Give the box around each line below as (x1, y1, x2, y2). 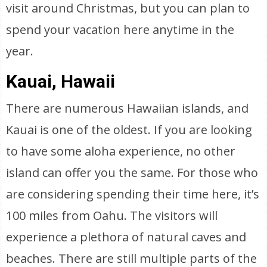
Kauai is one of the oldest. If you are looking (6, 122, 253, 138)
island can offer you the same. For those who (6, 164, 259, 181)
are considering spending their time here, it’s (6, 186, 260, 202)
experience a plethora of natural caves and (6, 229, 247, 245)
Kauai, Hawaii (6, 71, 116, 92)
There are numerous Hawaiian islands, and (6, 100, 249, 116)
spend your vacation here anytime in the (6, 21, 235, 38)
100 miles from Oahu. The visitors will (6, 207, 218, 223)
